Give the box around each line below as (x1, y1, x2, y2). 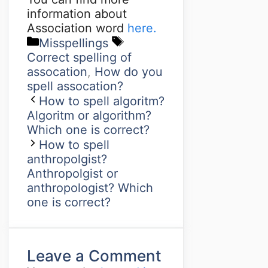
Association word (27, 20, 127, 35)
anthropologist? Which (27, 180, 153, 195)
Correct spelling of (27, 50, 132, 65)
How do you (95, 64, 163, 79)
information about (27, 6, 127, 21)
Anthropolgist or (27, 166, 118, 181)
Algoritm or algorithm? (27, 108, 151, 123)
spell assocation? (27, 78, 123, 93)
